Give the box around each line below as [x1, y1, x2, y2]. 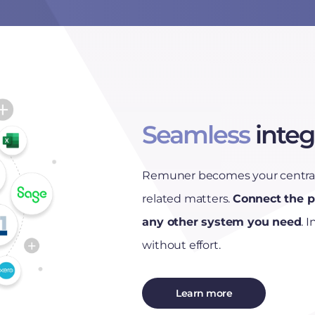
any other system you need [142, 215, 302, 229]
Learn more [176, 287, 233, 300]
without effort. [142, 238, 221, 252]
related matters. [142, 192, 233, 205]
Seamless [142, 120, 250, 150]
